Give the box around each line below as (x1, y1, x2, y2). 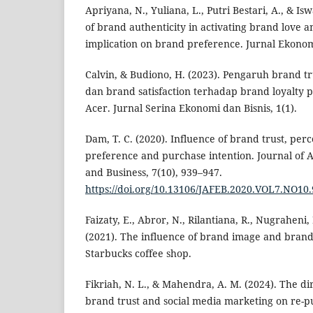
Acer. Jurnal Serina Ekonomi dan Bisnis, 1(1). (85, 101, 297, 115)
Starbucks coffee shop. (85, 247, 191, 260)
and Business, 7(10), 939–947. (85, 165, 222, 179)
